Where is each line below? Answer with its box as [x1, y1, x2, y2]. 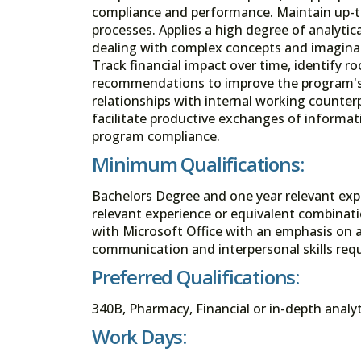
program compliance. [92, 127, 220, 145]
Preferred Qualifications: [92, 263, 299, 291]
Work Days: [92, 323, 186, 351]
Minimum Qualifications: [92, 150, 304, 177]
